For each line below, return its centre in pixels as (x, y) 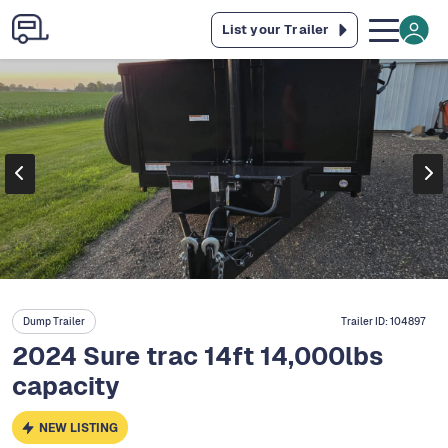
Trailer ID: (365, 322)
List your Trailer (275, 29)
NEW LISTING (79, 427)
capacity (66, 386)
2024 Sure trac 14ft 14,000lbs (197, 356)
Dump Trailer (54, 322)
